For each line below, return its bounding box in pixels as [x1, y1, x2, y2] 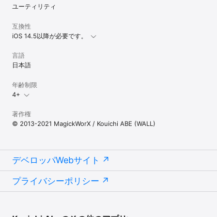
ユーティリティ [12, 2, 56, 11]
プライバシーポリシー [12, 176, 99, 186]
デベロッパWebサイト [12, 155, 100, 166]
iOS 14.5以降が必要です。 [12, 32, 87, 40]
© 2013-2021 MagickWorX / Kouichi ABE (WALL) [12, 120, 155, 128]
